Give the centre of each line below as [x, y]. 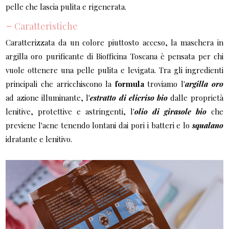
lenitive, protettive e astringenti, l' [70, 111]
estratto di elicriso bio [129, 97]
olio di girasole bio [170, 111]
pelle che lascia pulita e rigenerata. [66, 6]
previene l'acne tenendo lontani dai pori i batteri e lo [99, 125]
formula [131, 84]
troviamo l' [166, 84]
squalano [208, 125]
